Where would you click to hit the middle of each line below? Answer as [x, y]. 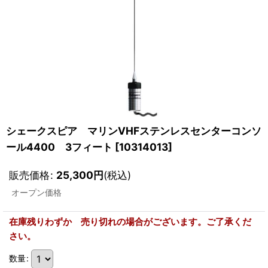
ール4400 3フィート [59, 147]
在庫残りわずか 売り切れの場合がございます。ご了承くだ [130, 221]
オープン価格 [36, 192]
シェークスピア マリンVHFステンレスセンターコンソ [134, 130]
